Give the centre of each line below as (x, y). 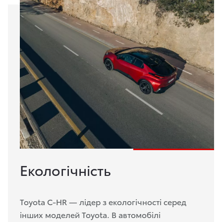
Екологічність (65, 169)
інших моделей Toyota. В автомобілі (90, 214)
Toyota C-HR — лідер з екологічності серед (103, 201)
